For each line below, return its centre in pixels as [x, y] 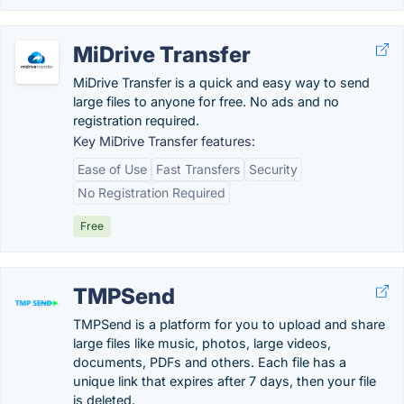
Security [273, 169]
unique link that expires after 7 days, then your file [225, 381]
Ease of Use [112, 169]
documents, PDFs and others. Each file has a [210, 362]
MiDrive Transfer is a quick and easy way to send [221, 83]
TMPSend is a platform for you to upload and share [229, 324]
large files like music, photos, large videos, [202, 343]
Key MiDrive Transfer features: [164, 141]
